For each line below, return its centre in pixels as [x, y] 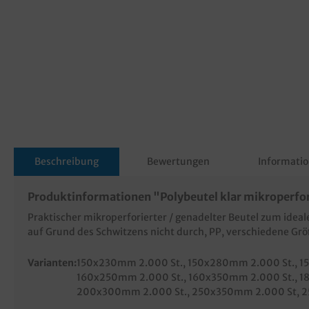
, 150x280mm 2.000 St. [239, 262]
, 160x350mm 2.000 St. [239, 277]
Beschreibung [67, 161]
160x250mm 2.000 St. [130, 277]
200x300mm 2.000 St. [132, 291]
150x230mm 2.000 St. [130, 262]
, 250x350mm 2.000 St [242, 291]
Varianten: [52, 262]
